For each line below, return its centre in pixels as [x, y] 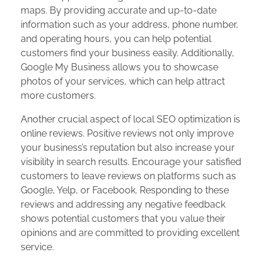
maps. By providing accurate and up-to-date [119, 11]
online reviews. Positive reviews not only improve [127, 134]
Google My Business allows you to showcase [119, 67]
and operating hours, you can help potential [116, 39]
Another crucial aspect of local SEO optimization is [130, 119]
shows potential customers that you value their [123, 219]
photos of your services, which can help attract [123, 82]
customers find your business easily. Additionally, [127, 53]
